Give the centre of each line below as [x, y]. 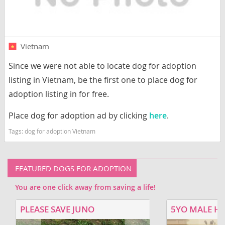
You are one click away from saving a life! [85, 187]
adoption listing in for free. [59, 94]
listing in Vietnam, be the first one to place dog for [103, 80]
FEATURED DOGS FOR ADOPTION [73, 168]
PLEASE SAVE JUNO [57, 209]
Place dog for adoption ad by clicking [79, 116]
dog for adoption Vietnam [60, 131]
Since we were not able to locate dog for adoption [102, 66]
